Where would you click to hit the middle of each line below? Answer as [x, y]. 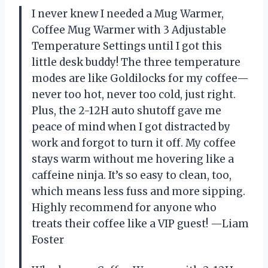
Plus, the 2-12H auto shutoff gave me [127, 111]
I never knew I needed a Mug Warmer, [128, 14]
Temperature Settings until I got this [127, 46]
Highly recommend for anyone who [124, 208]
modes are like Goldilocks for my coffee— [140, 79]
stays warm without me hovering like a [133, 159]
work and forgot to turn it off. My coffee [134, 143]
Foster [48, 240]
